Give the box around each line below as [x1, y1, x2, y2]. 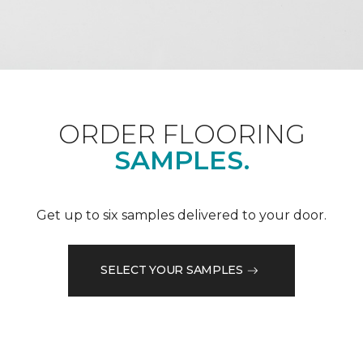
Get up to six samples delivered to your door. [36, 207, 327, 223]
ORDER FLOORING [58, 117, 305, 150]
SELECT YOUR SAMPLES [100, 263, 243, 277]
